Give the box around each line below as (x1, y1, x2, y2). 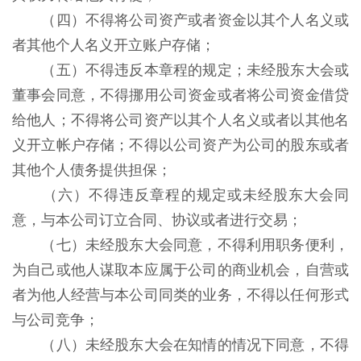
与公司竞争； (12, 312, 103, 328)
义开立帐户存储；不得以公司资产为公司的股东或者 (12, 137, 349, 153)
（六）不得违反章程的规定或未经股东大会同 (43, 187, 350, 203)
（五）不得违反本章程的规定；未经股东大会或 (41, 62, 350, 78)
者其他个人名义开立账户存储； (12, 37, 219, 53)
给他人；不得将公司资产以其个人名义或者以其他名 (12, 112, 349, 128)
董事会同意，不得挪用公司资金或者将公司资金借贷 (12, 87, 349, 103)
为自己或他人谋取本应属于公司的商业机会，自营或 (12, 262, 349, 278)
